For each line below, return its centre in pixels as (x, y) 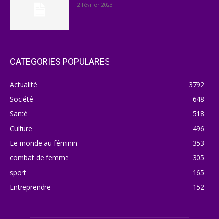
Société (22, 99)
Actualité (23, 85)
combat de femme (39, 158)
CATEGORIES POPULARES (60, 62)
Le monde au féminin (44, 143)
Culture (21, 129)
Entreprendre (30, 187)
